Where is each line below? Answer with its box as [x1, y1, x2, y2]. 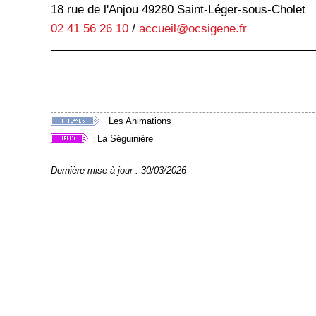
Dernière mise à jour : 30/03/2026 [51, 165, 186, 176]
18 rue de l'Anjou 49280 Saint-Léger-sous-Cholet [51, 1, 305, 16]
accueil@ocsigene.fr [139, 20, 247, 35]
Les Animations [109, 116, 171, 127]
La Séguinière [97, 133, 153, 145]
